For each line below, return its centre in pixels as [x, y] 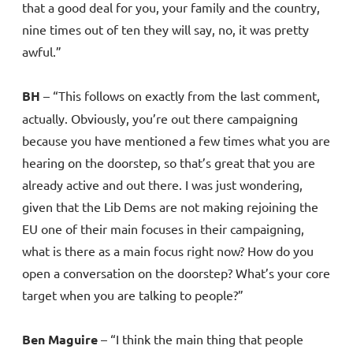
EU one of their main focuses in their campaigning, [163, 229]
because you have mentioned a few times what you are [176, 141]
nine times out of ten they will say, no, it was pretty [165, 30]
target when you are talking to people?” [133, 295]
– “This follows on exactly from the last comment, [180, 96]
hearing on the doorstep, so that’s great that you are [169, 163]
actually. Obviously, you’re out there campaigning [160, 119]
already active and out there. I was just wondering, [162, 185]
